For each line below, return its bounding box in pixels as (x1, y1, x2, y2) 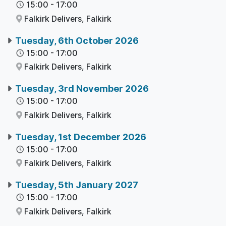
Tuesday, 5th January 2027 (15, 180, 139, 191)
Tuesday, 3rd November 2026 (15, 83, 149, 94)
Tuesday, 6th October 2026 (15, 35, 139, 46)
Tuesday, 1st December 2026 (15, 131, 147, 142)
